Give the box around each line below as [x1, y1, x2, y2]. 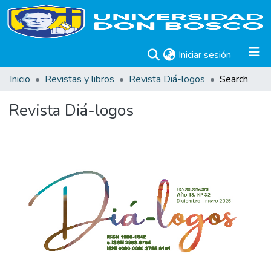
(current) [230, 48, 266, 61]
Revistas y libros [45, 73, 114, 86]
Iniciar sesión [178, 48, 231, 62]
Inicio [10, 73, 30, 86]
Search [220, 73, 248, 86]
